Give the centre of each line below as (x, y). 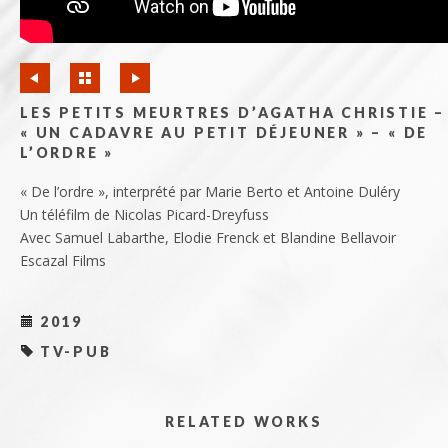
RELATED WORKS (244, 421)
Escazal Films (63, 260)
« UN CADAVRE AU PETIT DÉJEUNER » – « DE (224, 132)
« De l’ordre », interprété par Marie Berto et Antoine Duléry (210, 191)
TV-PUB (73, 351)
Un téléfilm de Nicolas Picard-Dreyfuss (144, 214)
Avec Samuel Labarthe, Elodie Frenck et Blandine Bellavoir (208, 237)
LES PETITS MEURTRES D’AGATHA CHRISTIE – (233, 112)
